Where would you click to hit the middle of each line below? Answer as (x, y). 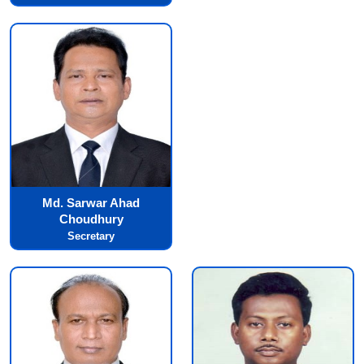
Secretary (91, 236)
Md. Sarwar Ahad (91, 202)
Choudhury (91, 219)
